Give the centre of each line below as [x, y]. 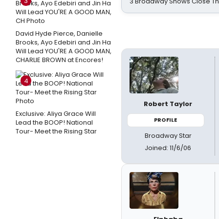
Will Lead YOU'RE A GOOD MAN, [64, 51]
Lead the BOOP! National [54, 122]
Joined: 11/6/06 [168, 148]
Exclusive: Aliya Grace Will [56, 114]
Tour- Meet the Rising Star [56, 131]
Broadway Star [168, 135]
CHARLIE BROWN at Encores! [59, 60]
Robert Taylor [168, 104]
